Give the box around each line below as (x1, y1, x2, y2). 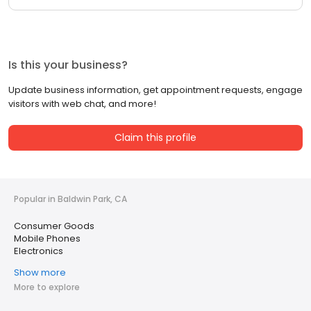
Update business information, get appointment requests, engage (8, 83, 303, 97)
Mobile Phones (14, 232, 81, 246)
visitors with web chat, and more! (8, 97, 156, 111)
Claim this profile (115, 131, 196, 145)
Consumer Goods (14, 219, 94, 233)
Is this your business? (8, 57, 128, 74)
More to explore (14, 281, 80, 294)
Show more (14, 266, 66, 280)
